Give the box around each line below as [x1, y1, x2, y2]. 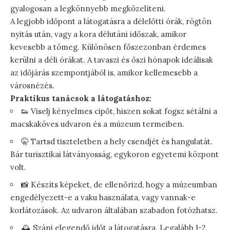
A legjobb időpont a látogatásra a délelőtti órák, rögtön [10, 16, 212, 26]
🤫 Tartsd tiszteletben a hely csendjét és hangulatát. [21, 136, 213, 146]
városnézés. [10, 80, 54, 90]
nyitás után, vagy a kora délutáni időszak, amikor [10, 29, 186, 39]
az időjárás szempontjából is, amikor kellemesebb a [10, 67, 198, 78]
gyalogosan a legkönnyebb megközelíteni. [10, 3, 166, 13]
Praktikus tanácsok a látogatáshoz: [10, 93, 151, 103]
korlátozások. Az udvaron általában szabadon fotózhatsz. [10, 205, 218, 215]
